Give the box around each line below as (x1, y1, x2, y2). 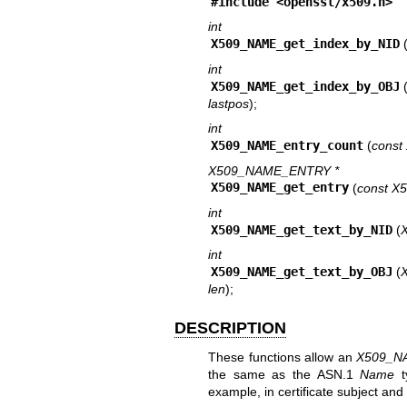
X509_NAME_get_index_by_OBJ (211, 78, 401, 94)
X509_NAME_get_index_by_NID (211, 36, 401, 52)
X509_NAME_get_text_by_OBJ (211, 264, 393, 280)
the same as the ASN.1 (207, 366, 361, 382)
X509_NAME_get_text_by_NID (211, 222, 393, 237)
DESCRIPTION (174, 319, 286, 338)
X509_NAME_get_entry (211, 180, 350, 195)
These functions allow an (207, 349, 357, 364)
